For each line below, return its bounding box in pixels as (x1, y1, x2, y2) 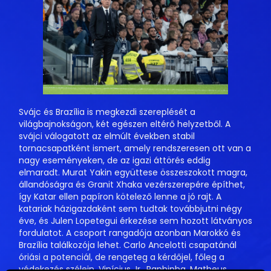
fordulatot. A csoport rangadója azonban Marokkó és (19, 227, 241, 240)
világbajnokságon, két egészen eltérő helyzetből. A (19, 118, 230, 131)
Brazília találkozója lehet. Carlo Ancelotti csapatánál (19, 239, 237, 252)
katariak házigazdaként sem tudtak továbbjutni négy (19, 203, 242, 215)
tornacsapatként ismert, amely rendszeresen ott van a (19, 142, 251, 155)
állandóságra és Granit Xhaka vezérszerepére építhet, (19, 178, 245, 191)
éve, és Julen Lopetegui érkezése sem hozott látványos (19, 215, 252, 227)
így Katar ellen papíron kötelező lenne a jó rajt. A (19, 191, 221, 203)
